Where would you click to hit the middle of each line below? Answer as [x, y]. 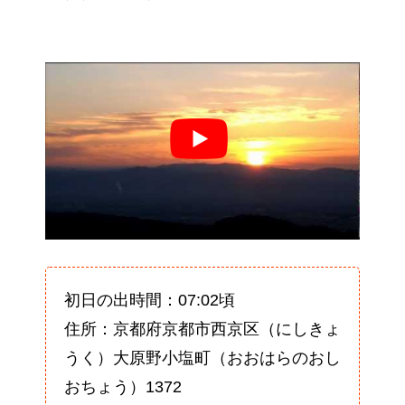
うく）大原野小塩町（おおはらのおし [202, 358]
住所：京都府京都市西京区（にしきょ [202, 330]
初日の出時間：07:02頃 [150, 301]
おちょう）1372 [123, 387]
